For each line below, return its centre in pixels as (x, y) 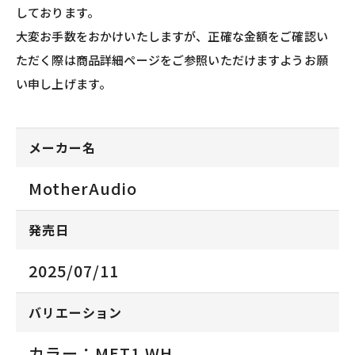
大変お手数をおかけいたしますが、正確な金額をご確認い (172, 36)
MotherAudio (83, 188)
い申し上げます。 (64, 83)
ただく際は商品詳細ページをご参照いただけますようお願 (172, 59)
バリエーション (75, 313)
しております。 (58, 12)
